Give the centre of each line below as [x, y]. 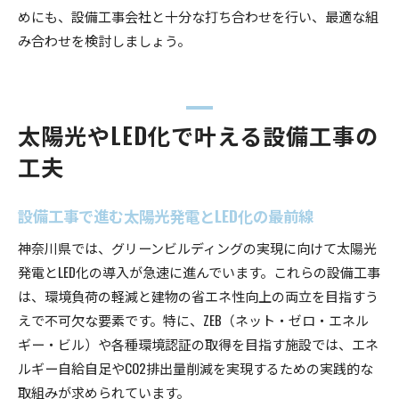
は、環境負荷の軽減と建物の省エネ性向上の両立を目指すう [198, 295]
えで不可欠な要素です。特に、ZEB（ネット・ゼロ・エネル [193, 319]
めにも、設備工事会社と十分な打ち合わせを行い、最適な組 [198, 16]
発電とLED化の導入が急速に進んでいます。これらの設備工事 [199, 271]
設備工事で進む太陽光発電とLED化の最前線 [166, 215]
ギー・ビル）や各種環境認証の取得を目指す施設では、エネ [198, 343]
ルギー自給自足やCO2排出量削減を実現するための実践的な [195, 367]
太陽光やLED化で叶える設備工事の [198, 134]
